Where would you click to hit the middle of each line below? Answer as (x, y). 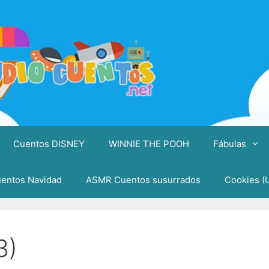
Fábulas (229, 144)
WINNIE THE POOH (149, 144)
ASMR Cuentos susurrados (143, 180)
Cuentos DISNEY (49, 144)
